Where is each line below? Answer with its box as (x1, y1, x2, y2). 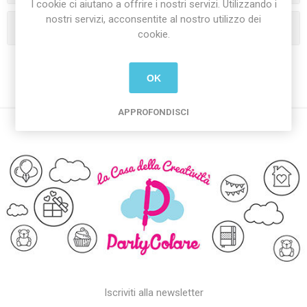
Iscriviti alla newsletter (103, 286, 204, 299)
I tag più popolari (42, 21, 124, 35)
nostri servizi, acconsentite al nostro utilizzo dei (46, 13, 261, 25)
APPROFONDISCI (118, 107, 189, 117)
